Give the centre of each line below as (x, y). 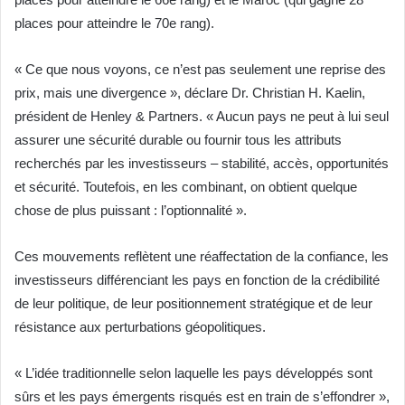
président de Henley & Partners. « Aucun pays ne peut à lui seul (202, 117)
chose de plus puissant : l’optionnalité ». (132, 211)
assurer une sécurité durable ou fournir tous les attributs (178, 140)
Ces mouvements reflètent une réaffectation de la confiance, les (202, 257)
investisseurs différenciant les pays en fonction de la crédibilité (197, 280)
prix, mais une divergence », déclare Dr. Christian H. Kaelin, (190, 93)
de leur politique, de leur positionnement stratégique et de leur (193, 304)
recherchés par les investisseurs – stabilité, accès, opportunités (202, 164)
